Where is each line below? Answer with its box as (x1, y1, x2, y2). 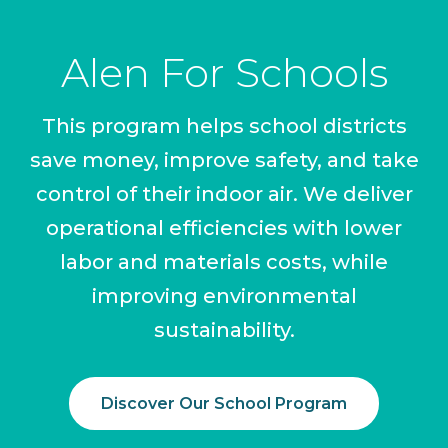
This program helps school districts (41, 114, 407, 139)
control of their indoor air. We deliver (35, 182, 413, 207)
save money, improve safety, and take (29, 148, 419, 173)
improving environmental (91, 284, 357, 309)
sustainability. (153, 318, 295, 343)
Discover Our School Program (101, 394, 347, 414)
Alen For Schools (60, 48, 388, 98)
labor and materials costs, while (60, 250, 388, 275)
